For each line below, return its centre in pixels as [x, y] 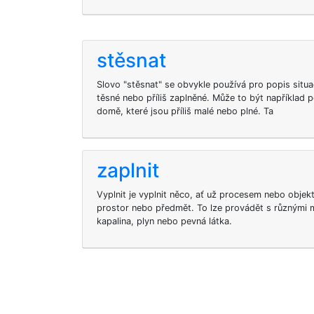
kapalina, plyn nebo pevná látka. [164, 221]
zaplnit [128, 170]
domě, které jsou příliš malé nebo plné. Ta [185, 111]
